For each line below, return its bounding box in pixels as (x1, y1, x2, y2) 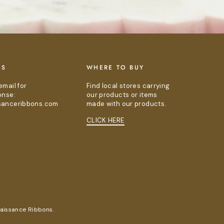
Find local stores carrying (86, 81, 170, 90)
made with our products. (86, 99, 166, 108)
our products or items (86, 90, 157, 99)
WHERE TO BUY (86, 63, 144, 72)
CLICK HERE (86, 116, 124, 125)
